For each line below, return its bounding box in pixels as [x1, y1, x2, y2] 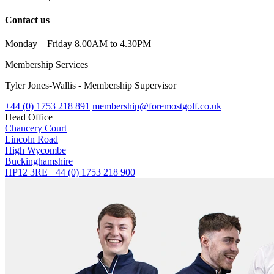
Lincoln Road [5, 134, 58, 145]
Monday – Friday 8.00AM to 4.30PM [5, 39, 151, 50]
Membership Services [5, 59, 88, 70]
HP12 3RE [5, 167, 50, 178]
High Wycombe [5, 145, 66, 156]
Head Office [5, 112, 53, 123]
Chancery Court [5, 123, 67, 134]
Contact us [5, 14, 50, 25]
